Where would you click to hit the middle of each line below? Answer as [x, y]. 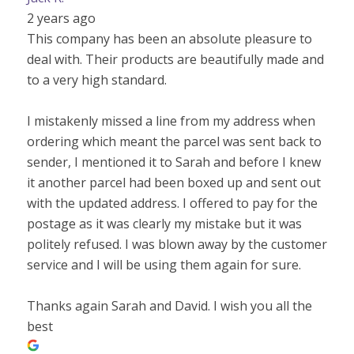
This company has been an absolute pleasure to [169, 39]
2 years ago [61, 18]
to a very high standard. [96, 80]
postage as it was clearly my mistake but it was [164, 224]
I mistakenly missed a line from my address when [171, 121]
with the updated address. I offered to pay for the [172, 203]
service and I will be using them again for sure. [164, 265]
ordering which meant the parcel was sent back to [174, 141]
